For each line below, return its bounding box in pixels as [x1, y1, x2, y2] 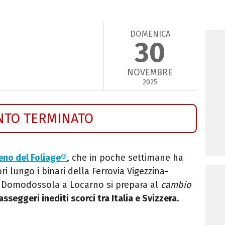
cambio [161, 179, 191, 190]
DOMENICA [130, 29, 170, 39]
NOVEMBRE [127, 67, 173, 78]
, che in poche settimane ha [67, 152, 183, 163]
